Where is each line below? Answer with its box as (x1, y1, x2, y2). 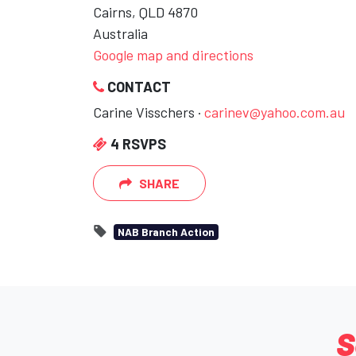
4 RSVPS (107, 135, 166, 153)
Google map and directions (93, 46, 253, 64)
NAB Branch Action (117, 225, 215, 239)
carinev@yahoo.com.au (204, 103, 345, 121)
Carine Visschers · (93, 103, 204, 121)
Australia (93, 25, 148, 42)
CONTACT (104, 78, 171, 95)
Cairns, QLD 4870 (93, 3, 198, 21)
